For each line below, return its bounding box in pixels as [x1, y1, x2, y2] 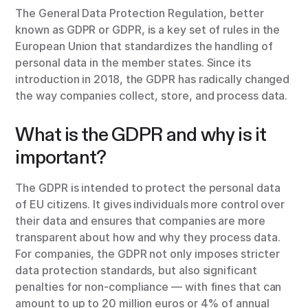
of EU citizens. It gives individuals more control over [15, 197, 285, 212]
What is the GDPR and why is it [15, 122, 267, 147]
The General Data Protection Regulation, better [15, 6, 264, 21]
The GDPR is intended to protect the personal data [15, 181, 280, 195]
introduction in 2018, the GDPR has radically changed [15, 72, 290, 87]
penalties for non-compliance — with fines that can [15, 280, 282, 294]
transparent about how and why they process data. [15, 230, 280, 245]
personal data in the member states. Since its [15, 56, 251, 70]
